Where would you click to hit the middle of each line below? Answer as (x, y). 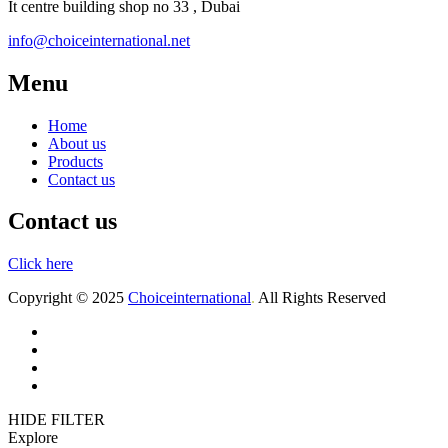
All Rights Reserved (320, 298)
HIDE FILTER (56, 420)
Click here (40, 264)
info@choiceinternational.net (99, 40)
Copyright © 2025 (68, 298)
